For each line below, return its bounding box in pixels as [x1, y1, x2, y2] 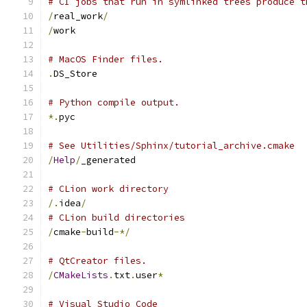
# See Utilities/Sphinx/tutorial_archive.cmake [48, 140, 295, 151]
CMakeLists [53, 269, 108, 281]
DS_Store [53, 68, 97, 79]
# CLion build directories [48, 212, 185, 223]
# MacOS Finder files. [48, 53, 163, 65]
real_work [53, 10, 103, 22]
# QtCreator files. [48, 255, 147, 267]
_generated [81, 154, 136, 166]
